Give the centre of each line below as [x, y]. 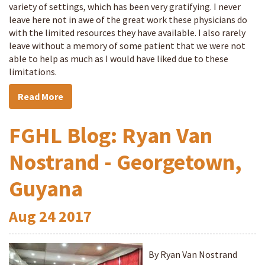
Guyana [46, 188]
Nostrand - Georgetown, [125, 162]
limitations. [33, 72]
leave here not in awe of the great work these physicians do [128, 20]
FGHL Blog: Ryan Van [111, 135]
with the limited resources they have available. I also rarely [127, 33]
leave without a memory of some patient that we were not [127, 46]
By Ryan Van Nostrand [193, 254]
